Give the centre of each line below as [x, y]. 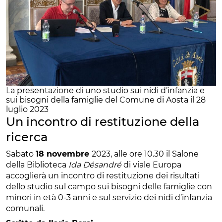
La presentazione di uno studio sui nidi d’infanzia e [105, 90]
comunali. [25, 208]
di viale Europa [151, 165]
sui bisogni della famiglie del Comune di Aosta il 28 [106, 100]
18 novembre [64, 154]
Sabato [21, 154]
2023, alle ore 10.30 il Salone [145, 154]
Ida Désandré [95, 165]
